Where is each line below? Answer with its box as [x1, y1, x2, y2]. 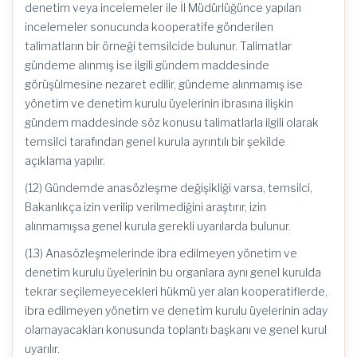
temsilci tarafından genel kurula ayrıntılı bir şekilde [25, 135, 285, 148]
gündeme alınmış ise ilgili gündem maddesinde [25, 58, 269, 72]
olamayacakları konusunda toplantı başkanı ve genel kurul [25, 323, 327, 336]
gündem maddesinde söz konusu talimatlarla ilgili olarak [25, 116, 319, 129]
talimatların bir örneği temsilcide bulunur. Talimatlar [25, 39, 292, 53]
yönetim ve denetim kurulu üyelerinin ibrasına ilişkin [25, 96, 293, 110]
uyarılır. [25, 342, 60, 355]
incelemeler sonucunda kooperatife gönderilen [25, 20, 273, 33]
